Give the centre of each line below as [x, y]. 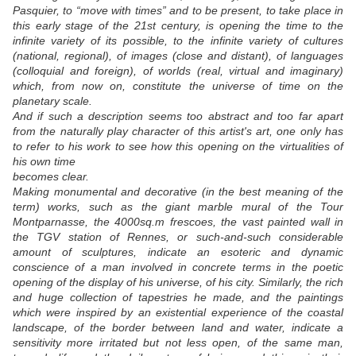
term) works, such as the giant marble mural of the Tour [178, 207]
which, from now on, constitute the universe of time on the [178, 86]
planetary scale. [52, 101]
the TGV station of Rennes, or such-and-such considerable [178, 237]
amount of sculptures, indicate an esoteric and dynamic [178, 252]
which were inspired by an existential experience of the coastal [178, 313]
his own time [44, 162]
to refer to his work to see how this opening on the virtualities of [178, 147]
